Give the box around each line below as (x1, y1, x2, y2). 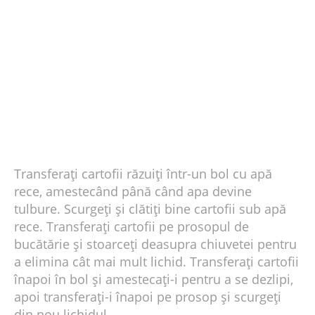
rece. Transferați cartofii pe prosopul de (14, 218, 249, 236)
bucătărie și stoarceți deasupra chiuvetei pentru (14, 236, 297, 253)
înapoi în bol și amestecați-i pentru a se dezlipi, (14, 271, 293, 288)
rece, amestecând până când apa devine (14, 183, 252, 200)
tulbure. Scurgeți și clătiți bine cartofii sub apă (14, 200, 286, 218)
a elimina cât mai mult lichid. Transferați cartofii (14, 253, 299, 271)
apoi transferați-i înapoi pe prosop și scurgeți (14, 288, 281, 306)
